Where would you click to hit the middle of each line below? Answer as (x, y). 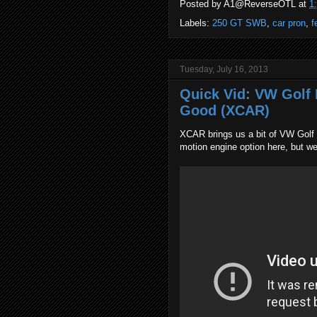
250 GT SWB (240, 23)
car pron (289, 23)
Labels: (196, 23)
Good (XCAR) (225, 110)
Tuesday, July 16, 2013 (224, 69)
